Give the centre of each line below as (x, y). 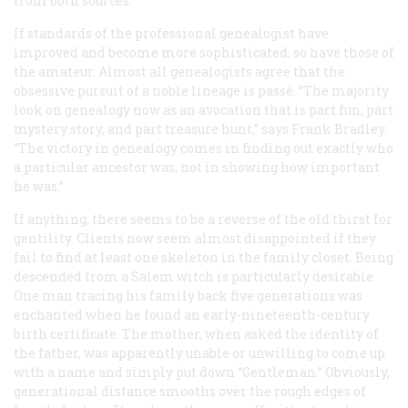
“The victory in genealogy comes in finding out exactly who (204, 148)
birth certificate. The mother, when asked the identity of (196, 333)
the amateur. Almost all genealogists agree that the (179, 71)
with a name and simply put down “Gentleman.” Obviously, (202, 372)
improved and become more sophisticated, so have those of (204, 52)
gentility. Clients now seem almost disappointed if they (195, 238)
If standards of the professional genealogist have (171, 33)
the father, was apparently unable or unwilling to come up (199, 352)
